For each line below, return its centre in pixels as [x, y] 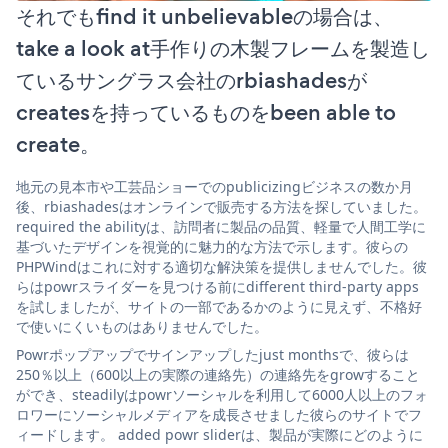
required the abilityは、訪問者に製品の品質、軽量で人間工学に [221, 226]
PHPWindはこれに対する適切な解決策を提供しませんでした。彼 [221, 266]
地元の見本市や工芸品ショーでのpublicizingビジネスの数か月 [214, 186]
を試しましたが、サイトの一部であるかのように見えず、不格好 [219, 306]
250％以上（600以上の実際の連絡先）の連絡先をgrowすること [218, 374]
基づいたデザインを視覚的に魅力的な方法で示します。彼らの [212, 246]
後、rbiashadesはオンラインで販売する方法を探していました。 [221, 206]
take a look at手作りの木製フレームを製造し [223, 48]
